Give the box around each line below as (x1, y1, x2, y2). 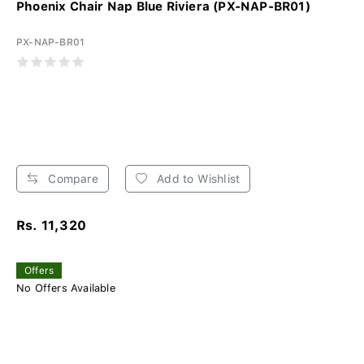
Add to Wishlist (154, 171, 240, 185)
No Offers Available (16, 281, 115, 294)
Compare (45, 171, 98, 185)
